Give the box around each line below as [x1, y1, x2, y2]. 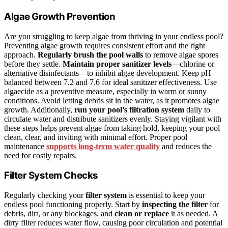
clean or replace [115, 209, 169, 218]
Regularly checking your [4, 191, 85, 200]
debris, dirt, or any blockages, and [4, 209, 115, 218]
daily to [184, 105, 210, 114]
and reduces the [160, 141, 212, 151]
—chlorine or [172, 59, 214, 68]
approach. [4, 50, 38, 59]
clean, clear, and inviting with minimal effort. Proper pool [4, 132, 187, 141]
